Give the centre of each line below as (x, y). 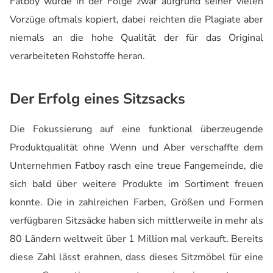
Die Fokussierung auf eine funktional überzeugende (136, 129)
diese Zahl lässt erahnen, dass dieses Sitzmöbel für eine (136, 257)
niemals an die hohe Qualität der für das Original (136, 38)
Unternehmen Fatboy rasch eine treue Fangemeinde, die (136, 166)
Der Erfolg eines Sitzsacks (97, 99)
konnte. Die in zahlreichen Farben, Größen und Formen (136, 203)
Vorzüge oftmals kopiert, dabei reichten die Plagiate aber (136, 20)
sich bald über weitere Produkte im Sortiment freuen (136, 184)
